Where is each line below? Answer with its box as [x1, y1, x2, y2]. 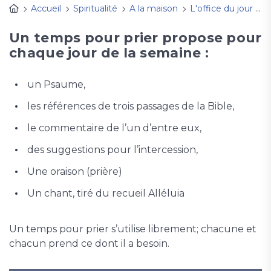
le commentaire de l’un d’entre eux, [27, 122, 201, 134]
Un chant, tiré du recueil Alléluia [27, 188, 187, 200]
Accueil [31, 3, 61, 15]
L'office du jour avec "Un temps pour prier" [190, 3, 255, 15]
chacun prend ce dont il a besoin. [9, 238, 169, 250]
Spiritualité [73, 3, 117, 15]
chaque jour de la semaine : [9, 45, 209, 62]
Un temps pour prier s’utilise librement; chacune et [9, 223, 256, 235]
